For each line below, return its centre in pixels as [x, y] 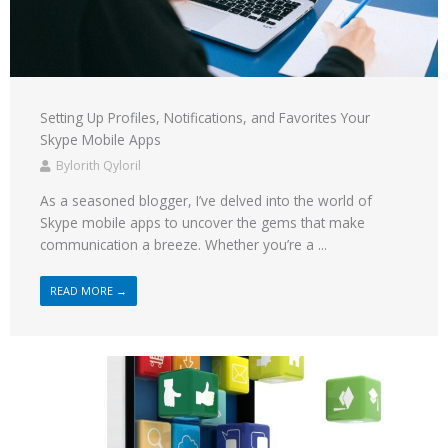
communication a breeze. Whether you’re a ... [183, 244]
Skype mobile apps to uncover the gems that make [202, 222]
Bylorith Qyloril [98, 165]
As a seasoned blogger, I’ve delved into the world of [206, 200]
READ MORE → [88, 290]
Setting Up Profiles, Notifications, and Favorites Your [205, 117]
